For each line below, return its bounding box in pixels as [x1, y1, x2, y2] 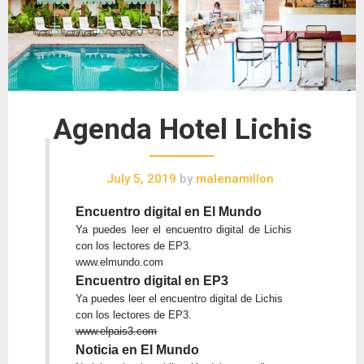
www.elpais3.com [76, 325, 158, 338]
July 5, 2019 [106, 171, 176, 187]
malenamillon [193, 171, 274, 187]
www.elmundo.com [76, 256, 164, 269]
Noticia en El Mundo [76, 343, 200, 357]
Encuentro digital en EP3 [76, 274, 229, 288]
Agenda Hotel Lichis [52, 113, 312, 147]
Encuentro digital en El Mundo [76, 205, 262, 219]
